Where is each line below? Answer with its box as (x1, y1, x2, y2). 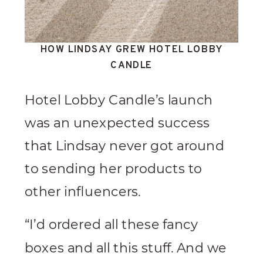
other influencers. (25, 184, 144, 200)
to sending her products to (25, 161, 203, 177)
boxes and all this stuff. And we (25, 240, 227, 257)
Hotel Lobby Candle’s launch (25, 92, 213, 109)
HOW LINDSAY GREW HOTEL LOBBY (40, 43, 223, 58)
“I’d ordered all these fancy (25, 217, 198, 233)
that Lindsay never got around (25, 138, 225, 154)
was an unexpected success (25, 115, 210, 131)
